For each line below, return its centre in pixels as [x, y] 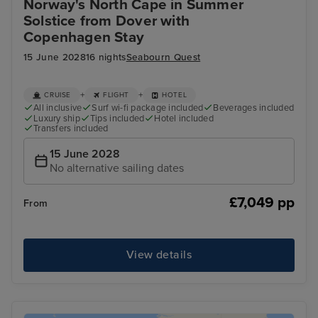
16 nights [106, 58]
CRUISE [58, 95]
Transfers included [71, 128]
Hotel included [184, 118]
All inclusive [58, 108]
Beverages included [254, 108]
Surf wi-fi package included [148, 108]
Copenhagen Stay [84, 37]
